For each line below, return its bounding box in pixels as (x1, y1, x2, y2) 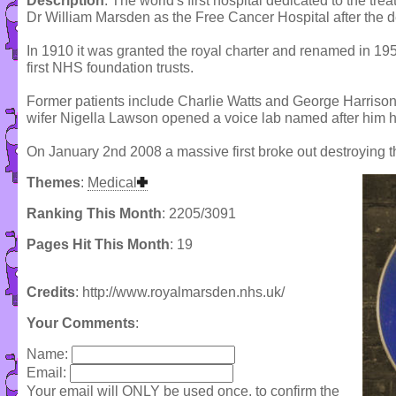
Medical (88, 175, 137, 191)
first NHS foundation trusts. (27, 60, 194, 76)
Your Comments (27, 316, 135, 331)
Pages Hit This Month (27, 237, 170, 253)
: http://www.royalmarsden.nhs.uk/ (75, 285, 285, 301)
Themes (27, 175, 80, 191)
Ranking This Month (27, 206, 162, 222)
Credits (27, 285, 75, 301)
